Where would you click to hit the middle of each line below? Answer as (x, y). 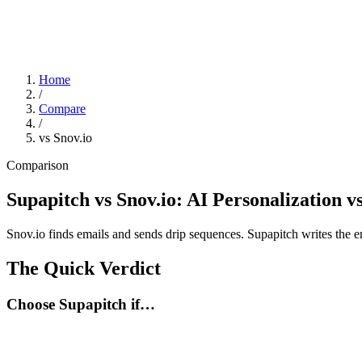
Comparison (38, 165)
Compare (62, 109)
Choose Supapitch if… (81, 304)
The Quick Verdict (84, 268)
